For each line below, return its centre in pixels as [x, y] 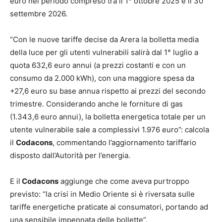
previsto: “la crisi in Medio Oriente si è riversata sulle [102, 194]
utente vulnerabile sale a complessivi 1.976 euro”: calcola [110, 129]
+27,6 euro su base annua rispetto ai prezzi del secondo [108, 91]
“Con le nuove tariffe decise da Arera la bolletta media [104, 39]
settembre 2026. [39, 13]
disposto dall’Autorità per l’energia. [70, 155]
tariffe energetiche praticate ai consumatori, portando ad [109, 207]
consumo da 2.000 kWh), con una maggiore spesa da [102, 78]
